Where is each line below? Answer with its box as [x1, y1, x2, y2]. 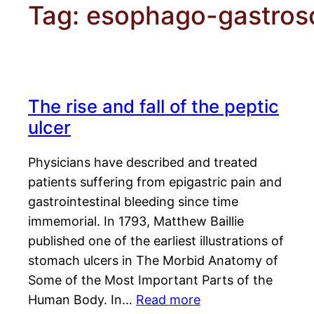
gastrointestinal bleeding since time [28, 194, 238, 210]
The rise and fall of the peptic [28, 95, 279, 118]
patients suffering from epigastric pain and [28, 175, 282, 190]
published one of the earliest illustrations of [28, 233, 284, 249]
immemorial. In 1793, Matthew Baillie [28, 214, 244, 229]
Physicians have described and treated [28, 155, 257, 170]
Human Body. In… [28, 292, 136, 308]
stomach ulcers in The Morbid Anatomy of [28, 253, 278, 268]
